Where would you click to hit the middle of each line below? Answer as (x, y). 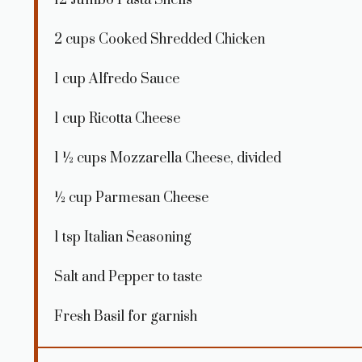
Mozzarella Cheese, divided (194, 158)
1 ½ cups (80, 158)
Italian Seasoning (136, 237)
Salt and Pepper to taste (128, 277)
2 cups (75, 39)
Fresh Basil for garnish (126, 316)
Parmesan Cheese (150, 198)
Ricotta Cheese (133, 118)
